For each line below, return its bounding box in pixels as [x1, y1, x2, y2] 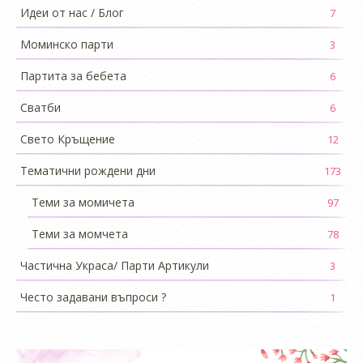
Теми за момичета [32, 194, 135, 211]
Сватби [20, 100, 61, 116]
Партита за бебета [20, 68, 126, 84]
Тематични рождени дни [20, 163, 156, 179]
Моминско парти [20, 36, 113, 53]
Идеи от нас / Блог [20, 5, 124, 21]
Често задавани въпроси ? [20, 289, 166, 305]
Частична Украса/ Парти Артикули [20, 258, 209, 274]
